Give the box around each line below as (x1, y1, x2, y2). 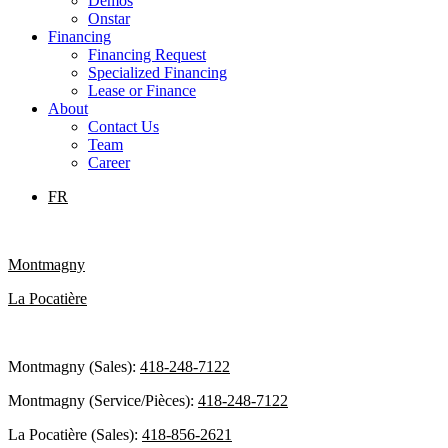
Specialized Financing (88, 64, 227, 81)
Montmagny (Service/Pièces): (8, 392, 198, 409)
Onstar (88, 10, 130, 27)
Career (88, 154, 130, 171)
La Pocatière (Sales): (8, 426, 142, 443)
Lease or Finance (88, 82, 196, 99)
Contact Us (88, 118, 159, 135)
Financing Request (88, 46, 206, 63)
